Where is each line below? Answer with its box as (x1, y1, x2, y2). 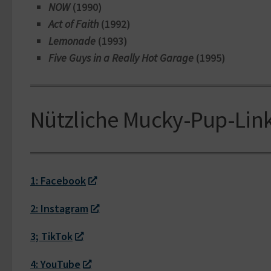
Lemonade (48, 34, 96, 48)
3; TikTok (30, 229, 73, 244)
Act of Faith (48, 17, 99, 31)
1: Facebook (30, 174, 86, 188)
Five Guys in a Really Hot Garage (48, 51, 194, 65)
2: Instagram (30, 201, 88, 216)
